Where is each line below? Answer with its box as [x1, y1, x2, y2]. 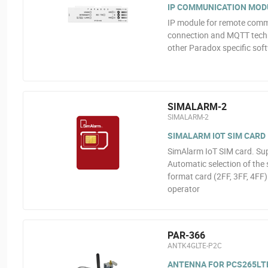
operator [167, 183, 200, 194]
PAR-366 [167, 229, 205, 242]
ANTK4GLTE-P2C [167, 240, 222, 250]
